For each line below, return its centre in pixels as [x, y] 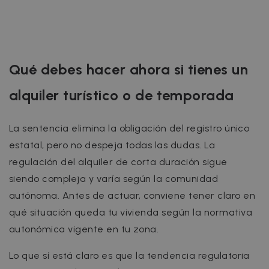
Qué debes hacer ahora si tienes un [129, 70]
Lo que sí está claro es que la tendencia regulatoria [129, 255]
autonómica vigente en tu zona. [84, 229]
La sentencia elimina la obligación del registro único [129, 128]
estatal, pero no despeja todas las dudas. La [112, 145]
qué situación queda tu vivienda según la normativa [131, 212]
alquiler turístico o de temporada [122, 95]
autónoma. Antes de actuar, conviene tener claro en [132, 195]
